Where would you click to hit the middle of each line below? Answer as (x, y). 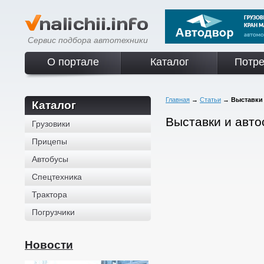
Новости (49, 245)
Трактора (49, 194)
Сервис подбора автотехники (88, 40)
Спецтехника (57, 177)
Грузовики (51, 124)
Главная (178, 100)
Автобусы (50, 159)
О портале (73, 62)
